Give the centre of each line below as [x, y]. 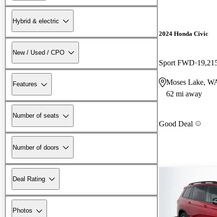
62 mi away [184, 93]
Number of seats [36, 116]
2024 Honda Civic [184, 34]
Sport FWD [177, 62]
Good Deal [176, 124]
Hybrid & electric [36, 21]
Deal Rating [29, 179]
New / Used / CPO [39, 52]
